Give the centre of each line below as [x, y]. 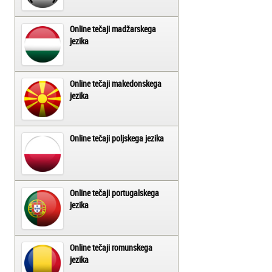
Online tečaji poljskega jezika [117, 138]
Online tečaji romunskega [111, 247]
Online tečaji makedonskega [116, 83]
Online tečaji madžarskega [113, 29]
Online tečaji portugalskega [115, 193]
